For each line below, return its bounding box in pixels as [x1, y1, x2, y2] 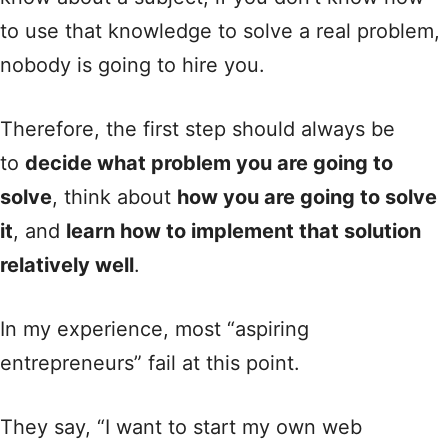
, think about [52, 185, 177, 209]
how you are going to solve [177, 185, 437, 209]
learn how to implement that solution [66, 219, 421, 243]
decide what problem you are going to [25, 151, 393, 175]
